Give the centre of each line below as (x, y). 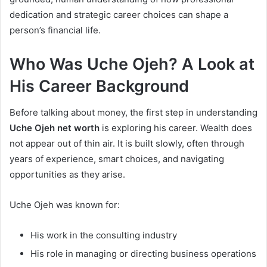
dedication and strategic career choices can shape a (119, 14)
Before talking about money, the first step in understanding (133, 113)
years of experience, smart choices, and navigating (117, 159)
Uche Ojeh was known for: (65, 205)
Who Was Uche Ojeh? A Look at (132, 64)
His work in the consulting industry (104, 235)
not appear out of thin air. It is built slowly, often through (127, 144)
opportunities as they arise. (67, 175)
